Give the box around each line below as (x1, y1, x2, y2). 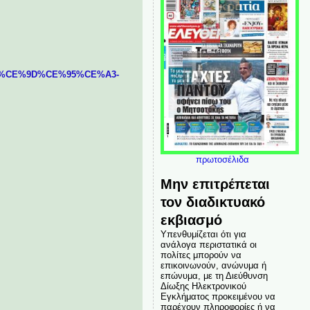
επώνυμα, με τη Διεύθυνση (160, 271, 268, 281)
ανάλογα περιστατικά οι (160, 239, 257, 250)
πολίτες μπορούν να (160, 250, 241, 260)
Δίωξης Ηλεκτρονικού (160, 281, 246, 291)
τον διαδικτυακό (160, 194, 265, 210)
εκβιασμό (160, 212, 222, 228)
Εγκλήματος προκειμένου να (160, 291, 275, 302)
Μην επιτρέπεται (160, 176, 270, 192)
